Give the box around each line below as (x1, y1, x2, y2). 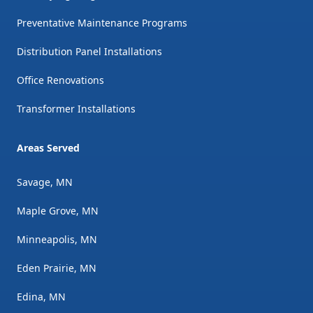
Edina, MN (17, 289, 66, 303)
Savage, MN (17, 175, 73, 189)
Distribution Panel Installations (17, 44, 162, 58)
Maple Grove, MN (17, 203, 99, 217)
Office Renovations (17, 73, 104, 87)
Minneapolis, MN (17, 232, 97, 246)
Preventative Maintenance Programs (17, 15, 187, 29)
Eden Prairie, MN (17, 261, 96, 275)
